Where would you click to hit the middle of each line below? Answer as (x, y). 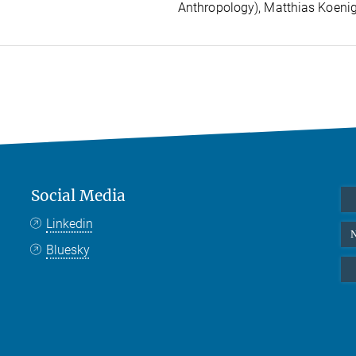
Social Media (78, 195)
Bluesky (68, 250)
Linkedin (70, 223)
